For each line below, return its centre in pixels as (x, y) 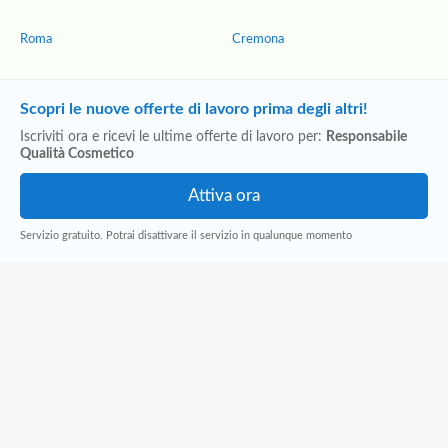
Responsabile (366, 137)
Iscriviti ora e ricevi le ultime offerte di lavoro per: (173, 137)
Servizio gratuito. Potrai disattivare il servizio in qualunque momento (186, 235)
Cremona (258, 39)
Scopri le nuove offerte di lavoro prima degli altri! (194, 109)
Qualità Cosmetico (77, 154)
